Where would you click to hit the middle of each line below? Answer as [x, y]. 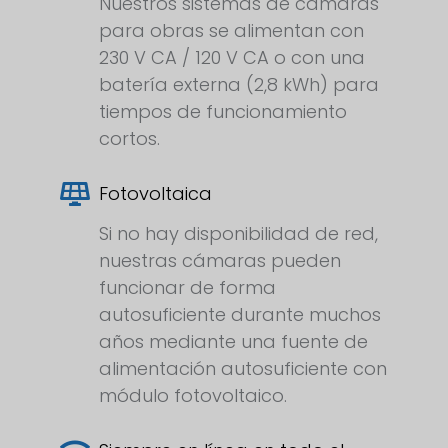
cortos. [129, 139]
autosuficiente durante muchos [240, 315]
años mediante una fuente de [233, 342]
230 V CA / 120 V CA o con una [232, 58]
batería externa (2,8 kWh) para [239, 85]
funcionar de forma [187, 288]
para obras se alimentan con [231, 31]
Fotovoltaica [155, 194]
